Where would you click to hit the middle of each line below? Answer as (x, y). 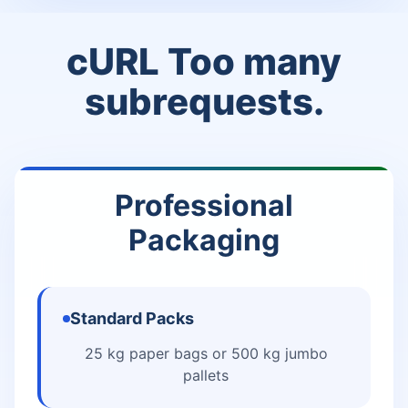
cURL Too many (204, 61)
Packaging (204, 240)
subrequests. (204, 102)
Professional (204, 205)
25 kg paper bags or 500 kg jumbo (206, 353)
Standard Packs (132, 318)
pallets (206, 375)
